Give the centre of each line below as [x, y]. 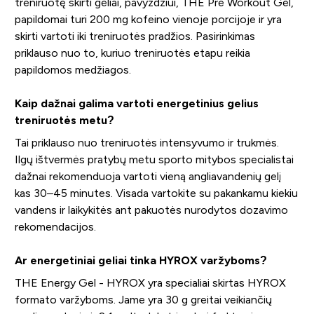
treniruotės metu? [64, 120]
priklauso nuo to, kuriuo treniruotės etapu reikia [132, 53]
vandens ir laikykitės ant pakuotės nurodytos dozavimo [151, 210]
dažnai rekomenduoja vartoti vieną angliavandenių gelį [148, 176]
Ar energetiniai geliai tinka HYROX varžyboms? [141, 260]
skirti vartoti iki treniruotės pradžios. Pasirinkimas [135, 36]
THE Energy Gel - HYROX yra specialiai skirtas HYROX [150, 282]
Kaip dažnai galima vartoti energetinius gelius [136, 103]
